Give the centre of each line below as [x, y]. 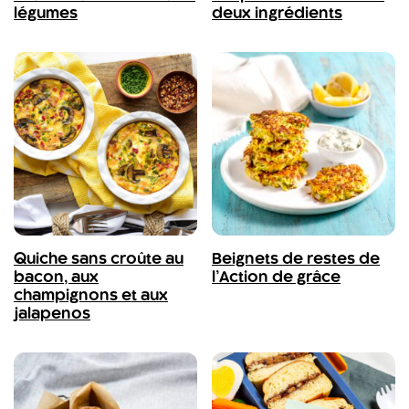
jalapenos [52, 314]
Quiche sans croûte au [99, 259]
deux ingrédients [277, 14]
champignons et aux [91, 296]
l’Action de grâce [276, 278]
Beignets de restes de [296, 259]
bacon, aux [56, 278]
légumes [46, 14]
